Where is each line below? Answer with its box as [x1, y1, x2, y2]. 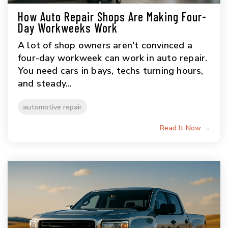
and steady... [18, 77, 72, 90]
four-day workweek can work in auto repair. [18, 51, 208, 64]
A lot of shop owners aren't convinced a [18, 39, 192, 51]
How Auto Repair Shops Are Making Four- [18, 9, 207, 24]
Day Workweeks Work [18, 20, 118, 35]
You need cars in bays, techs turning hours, [18, 64, 204, 77]
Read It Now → [160, 123, 210, 133]
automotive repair [23, 101, 82, 112]
